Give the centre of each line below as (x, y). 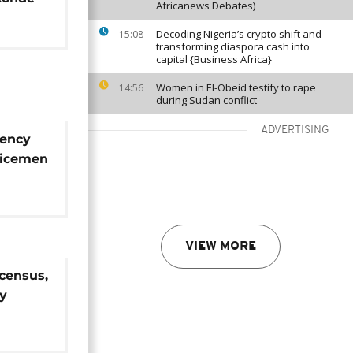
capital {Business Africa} (214, 59)
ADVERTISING (295, 130)
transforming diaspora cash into (233, 46)
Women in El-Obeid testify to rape (236, 87)
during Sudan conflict (206, 100)
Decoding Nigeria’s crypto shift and (239, 34)
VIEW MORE (221, 247)
